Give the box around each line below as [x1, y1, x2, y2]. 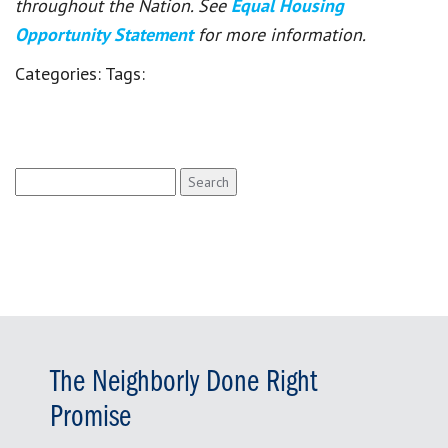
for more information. [198, 22, 366, 46]
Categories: [15, 61, 105, 85]
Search [14, 168, 58, 187]
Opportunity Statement [15, 22, 198, 46]
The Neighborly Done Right [50, 366, 318, 399]
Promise [50, 401, 131, 434]
